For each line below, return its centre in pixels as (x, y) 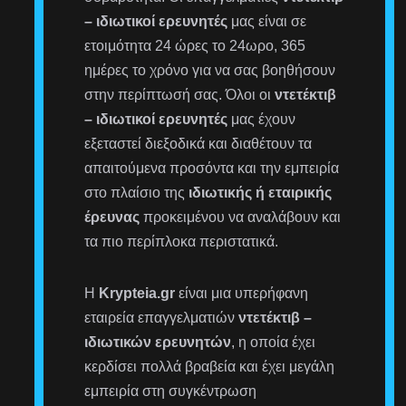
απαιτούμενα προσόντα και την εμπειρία (212, 168)
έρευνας (112, 217)
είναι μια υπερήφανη (242, 293)
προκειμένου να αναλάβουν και (241, 217)
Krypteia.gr (137, 293)
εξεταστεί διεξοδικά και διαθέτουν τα (198, 143)
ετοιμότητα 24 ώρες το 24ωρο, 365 (195, 45)
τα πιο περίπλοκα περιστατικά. (182, 241)
